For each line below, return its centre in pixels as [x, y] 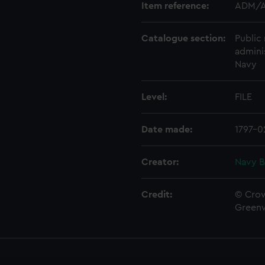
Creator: [160, 162]
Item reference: [175, 6]
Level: [154, 97]
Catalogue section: [183, 38]
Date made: [167, 130]
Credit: [157, 195]
